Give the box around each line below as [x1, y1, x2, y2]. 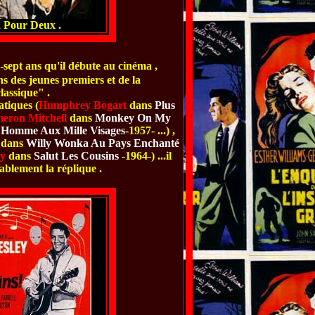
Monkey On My [94, 112, 171, 124]
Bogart [94, 99, 127, 111]
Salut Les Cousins [34, 150, 119, 162]
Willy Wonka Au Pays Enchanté [22, 137, 179, 149]
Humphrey [39, 99, 91, 111]
